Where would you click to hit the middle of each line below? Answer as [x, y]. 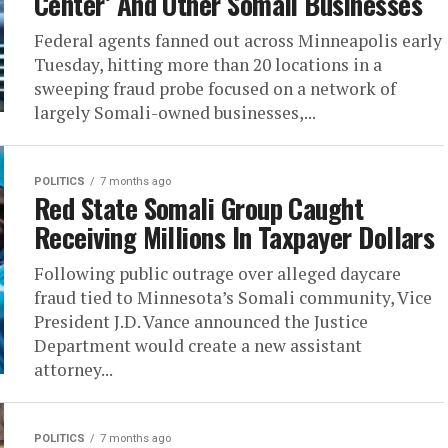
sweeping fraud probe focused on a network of [215, 89]
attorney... [73, 370]
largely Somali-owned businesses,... [175, 113]
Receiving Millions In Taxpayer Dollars [234, 237]
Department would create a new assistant [198, 346]
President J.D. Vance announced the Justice [201, 322]
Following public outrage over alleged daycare [217, 274]
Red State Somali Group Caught [199, 208]
